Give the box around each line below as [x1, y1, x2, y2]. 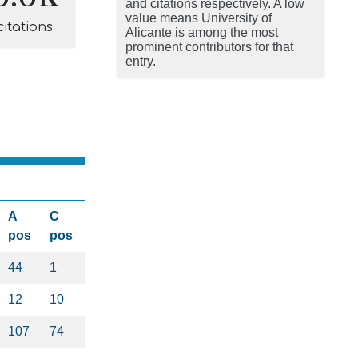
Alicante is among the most [125, 26, 278, 39]
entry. [125, 54, 156, 68]
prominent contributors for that [125, 40, 293, 54]
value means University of [125, 11, 272, 25]
